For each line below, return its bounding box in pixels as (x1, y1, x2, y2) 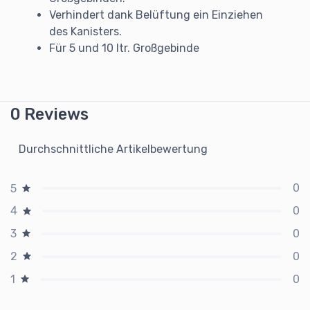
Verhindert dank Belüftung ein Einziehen (49, 8, 263, 21)
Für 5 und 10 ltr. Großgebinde (49, 41, 199, 55)
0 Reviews (10, 104, 89, 124)
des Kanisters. (49, 24, 122, 38)
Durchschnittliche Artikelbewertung (19, 142, 208, 156)
